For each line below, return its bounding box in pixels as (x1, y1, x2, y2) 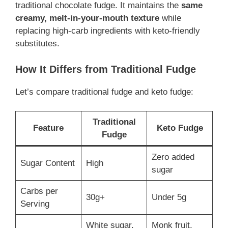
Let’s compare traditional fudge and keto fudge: (15, 87, 193, 97)
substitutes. (15, 39, 60, 49)
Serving (20, 199, 49, 209)
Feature (33, 123, 64, 133)
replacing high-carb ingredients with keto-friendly (15, 26, 200, 36)
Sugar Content (20, 158, 75, 168)
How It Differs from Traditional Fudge (15, 63, 196, 75)
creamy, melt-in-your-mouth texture (15, 13, 159, 23)
